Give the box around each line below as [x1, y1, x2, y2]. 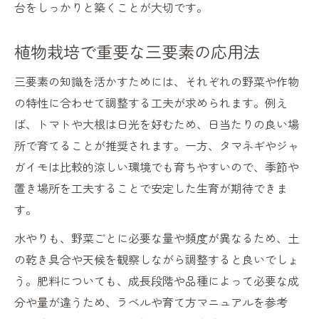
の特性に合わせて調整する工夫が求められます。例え [14, 94, 288, 112]
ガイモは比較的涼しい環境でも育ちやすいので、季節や [14, 158, 299, 176]
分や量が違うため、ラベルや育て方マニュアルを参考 [14, 293, 288, 311]
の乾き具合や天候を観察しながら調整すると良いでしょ [14, 251, 299, 268]
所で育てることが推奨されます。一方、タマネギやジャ [14, 137, 299, 155]
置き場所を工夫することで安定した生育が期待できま [14, 179, 288, 197]
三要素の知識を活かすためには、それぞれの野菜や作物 [14, 73, 299, 90]
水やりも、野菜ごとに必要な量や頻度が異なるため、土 [14, 229, 299, 247]
